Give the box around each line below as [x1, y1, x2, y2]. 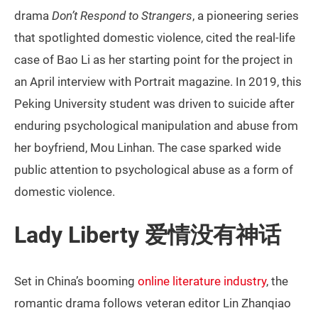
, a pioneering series [192, 8, 299, 23]
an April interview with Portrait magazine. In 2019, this [14, 74, 302, 89]
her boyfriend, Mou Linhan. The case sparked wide [14, 140, 281, 155]
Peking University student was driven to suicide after [14, 96, 295, 111]
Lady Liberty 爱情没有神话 [14, 221, 281, 248]
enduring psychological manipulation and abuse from [14, 118, 298, 133]
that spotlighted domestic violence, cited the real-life [14, 30, 295, 45]
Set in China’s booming [14, 273, 138, 288]
